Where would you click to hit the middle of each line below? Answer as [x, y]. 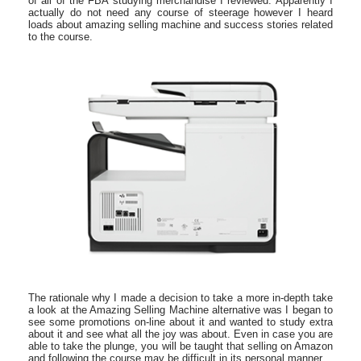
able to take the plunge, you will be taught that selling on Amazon [180, 346]
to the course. [60, 37]
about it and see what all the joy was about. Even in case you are [180, 334]
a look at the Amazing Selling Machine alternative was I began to [180, 310]
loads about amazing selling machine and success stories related [180, 25]
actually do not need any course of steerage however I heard [180, 12]
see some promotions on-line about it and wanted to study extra [180, 322]
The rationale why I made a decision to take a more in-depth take [180, 298]
